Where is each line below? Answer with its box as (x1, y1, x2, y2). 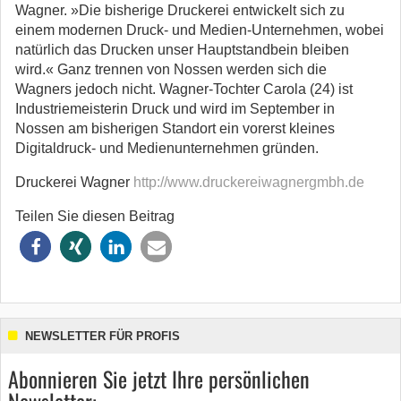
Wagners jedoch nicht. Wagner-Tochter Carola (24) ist (15, 81, 353, 97)
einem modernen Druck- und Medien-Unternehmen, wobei (15, 22, 384, 38)
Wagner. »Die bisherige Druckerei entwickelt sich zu (15, 3, 345, 18)
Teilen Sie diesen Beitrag (15, 209, 175, 224)
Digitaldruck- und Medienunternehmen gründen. (15, 141, 319, 156)
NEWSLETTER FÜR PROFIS (25, 329, 180, 343)
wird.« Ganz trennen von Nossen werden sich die (15, 62, 327, 77)
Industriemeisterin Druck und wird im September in (15, 101, 335, 116)
